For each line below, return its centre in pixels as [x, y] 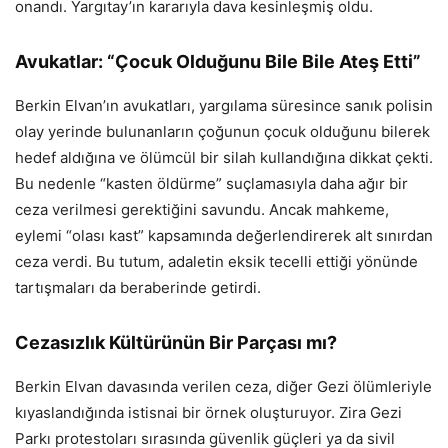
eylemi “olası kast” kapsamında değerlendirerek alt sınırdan [224, 236]
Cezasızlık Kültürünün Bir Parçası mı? [176, 343]
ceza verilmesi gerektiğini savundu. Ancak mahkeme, [202, 210]
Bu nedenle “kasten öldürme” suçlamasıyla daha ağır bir [211, 184]
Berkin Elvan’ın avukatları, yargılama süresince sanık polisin [224, 106]
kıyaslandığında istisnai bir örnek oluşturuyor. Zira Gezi [208, 413]
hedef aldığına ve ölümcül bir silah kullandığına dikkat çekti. [224, 158]
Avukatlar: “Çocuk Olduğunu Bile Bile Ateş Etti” [218, 62]
